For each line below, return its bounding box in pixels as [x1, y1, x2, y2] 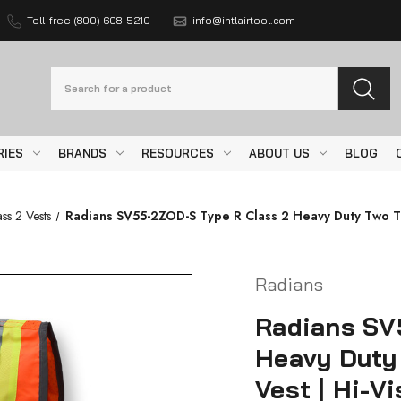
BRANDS [58, 145, 107, 160]
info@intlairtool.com [192, 13, 295, 27]
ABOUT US [248, 145, 310, 160]
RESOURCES [141, 145, 214, 160]
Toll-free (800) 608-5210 [26, 13, 150, 27]
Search [51, 67, 98, 86]
